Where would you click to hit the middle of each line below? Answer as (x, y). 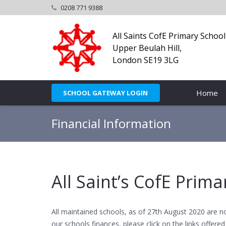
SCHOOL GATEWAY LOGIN (106, 93)
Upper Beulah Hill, (147, 48)
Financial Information (111, 123)
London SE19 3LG (146, 60)
